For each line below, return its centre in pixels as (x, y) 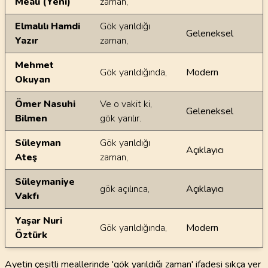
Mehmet (34, 65)
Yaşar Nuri (39, 221)
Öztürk (31, 235)
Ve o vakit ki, (126, 104)
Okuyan (33, 80)
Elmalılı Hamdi (48, 26)
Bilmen (31, 118)
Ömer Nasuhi (45, 104)
